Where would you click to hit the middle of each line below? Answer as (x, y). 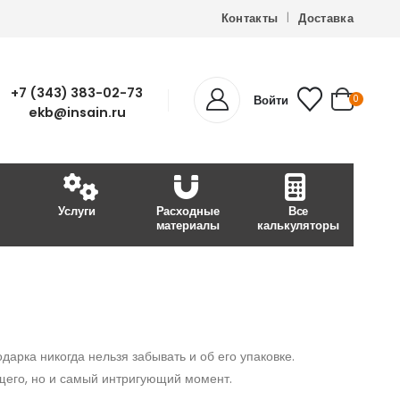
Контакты (250, 18)
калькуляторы (298, 225)
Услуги (77, 211)
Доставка (326, 18)
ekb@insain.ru (77, 112)
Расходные (187, 211)
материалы (187, 225)
